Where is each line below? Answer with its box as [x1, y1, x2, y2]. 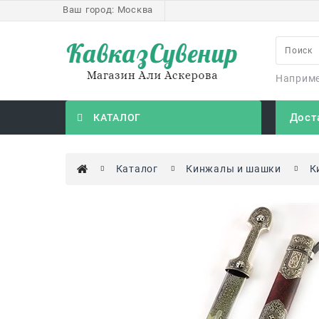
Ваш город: [63, 4, 115, 15]
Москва [117, 4, 153, 15]
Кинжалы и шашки [186, 162, 281, 174]
